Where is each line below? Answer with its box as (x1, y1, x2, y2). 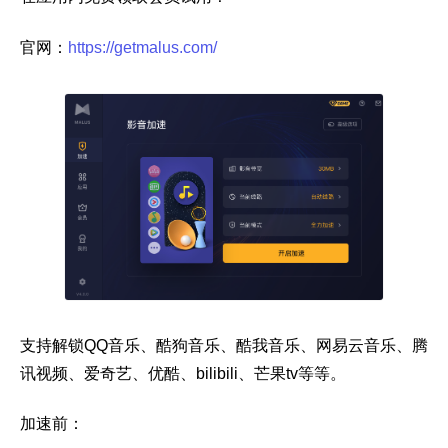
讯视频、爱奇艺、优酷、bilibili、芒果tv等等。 (20, 364, 346, 382)
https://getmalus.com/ (68, 39, 217, 57)
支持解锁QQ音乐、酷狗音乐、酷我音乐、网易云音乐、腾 (20, 336, 428, 354)
